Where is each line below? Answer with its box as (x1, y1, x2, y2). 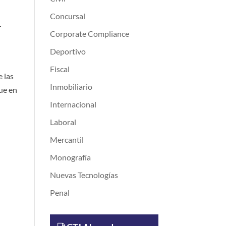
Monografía (49, 152, 91, 162)
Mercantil (49, 135, 84, 144)
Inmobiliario (49, 82, 92, 91)
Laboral (49, 117, 76, 127)
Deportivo (49, 46, 86, 56)
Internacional (49, 99, 96, 109)
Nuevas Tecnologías (49, 170, 118, 180)
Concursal (49, 11, 85, 21)
